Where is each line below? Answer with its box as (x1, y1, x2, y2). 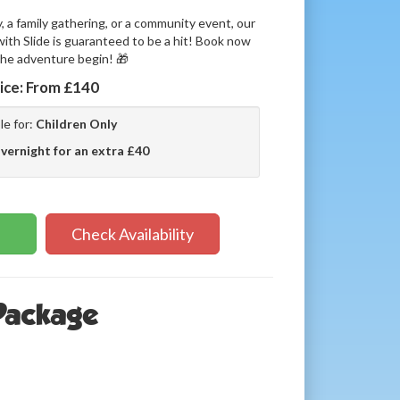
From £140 (25, 77, 99, 96)
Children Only (36, 115, 118, 131)
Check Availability (71, 223, 195, 244)
